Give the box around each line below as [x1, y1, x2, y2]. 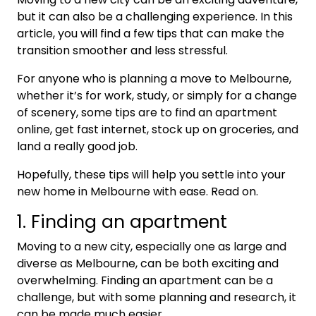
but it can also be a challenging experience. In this [17, 8, 293, 25]
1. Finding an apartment [17, 209, 227, 234]
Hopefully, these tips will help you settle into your [17, 166, 286, 183]
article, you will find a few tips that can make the [17, 25, 284, 42]
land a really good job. [17, 138, 140, 154]
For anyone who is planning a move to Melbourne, [17, 70, 291, 87]
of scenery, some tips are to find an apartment [17, 104, 277, 121]
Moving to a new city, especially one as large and [17, 238, 286, 255]
